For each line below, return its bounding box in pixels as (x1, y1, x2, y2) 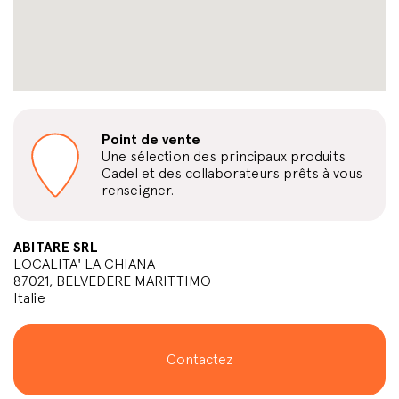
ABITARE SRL (13, 239, 98, 256)
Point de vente (102, 131, 200, 148)
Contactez (167, 351, 232, 368)
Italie (13, 289, 45, 306)
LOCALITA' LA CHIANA (13, 256, 155, 273)
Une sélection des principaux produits (102, 148, 346, 165)
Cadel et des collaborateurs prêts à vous (102, 165, 362, 182)
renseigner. (102, 182, 174, 199)
